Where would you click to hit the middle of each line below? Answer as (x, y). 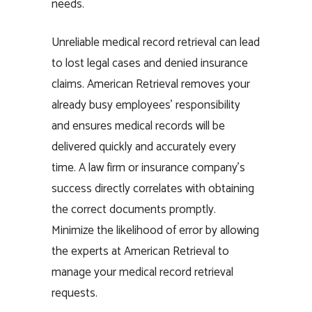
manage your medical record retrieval (142, 272)
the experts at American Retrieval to (140, 251)
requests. (75, 293)
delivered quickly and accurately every (144, 147)
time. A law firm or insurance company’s (148, 168)
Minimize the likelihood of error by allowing (155, 231)
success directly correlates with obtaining (153, 189)
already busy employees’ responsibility (146, 105)
